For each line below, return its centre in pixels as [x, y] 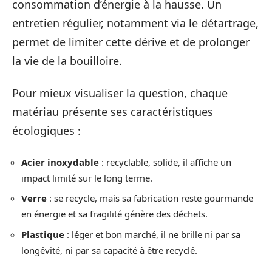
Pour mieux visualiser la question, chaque [120, 93]
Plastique [43, 234]
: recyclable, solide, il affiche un [165, 162]
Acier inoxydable [60, 162]
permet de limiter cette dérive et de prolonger [131, 42]
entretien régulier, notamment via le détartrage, [135, 23]
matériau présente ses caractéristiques [113, 112]
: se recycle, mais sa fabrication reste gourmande [150, 198]
